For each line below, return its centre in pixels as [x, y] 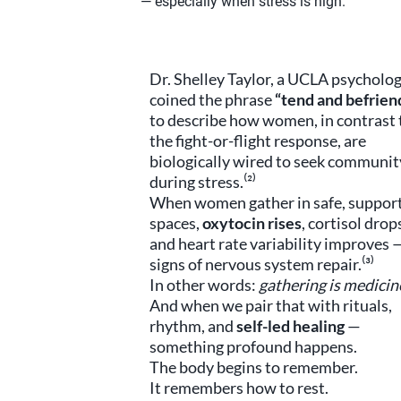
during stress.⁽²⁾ [203, 182]
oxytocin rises [252, 223]
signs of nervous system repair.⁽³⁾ [262, 264]
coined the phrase [212, 99]
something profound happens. [253, 346]
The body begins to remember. [254, 367]
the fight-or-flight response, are [258, 141]
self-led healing [290, 326]
